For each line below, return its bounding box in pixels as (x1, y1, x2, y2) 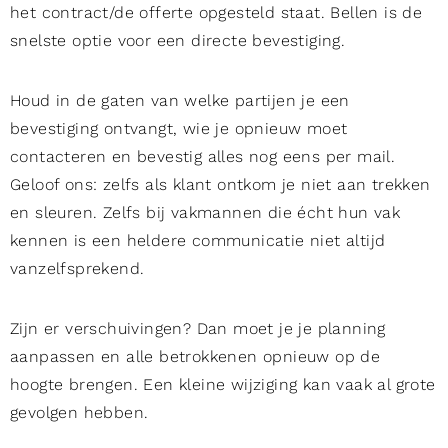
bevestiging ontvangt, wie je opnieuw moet (10, 119, 348, 139)
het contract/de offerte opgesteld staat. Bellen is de (10, 3, 423, 23)
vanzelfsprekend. (10, 259, 145, 279)
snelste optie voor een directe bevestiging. (10, 31, 346, 51)
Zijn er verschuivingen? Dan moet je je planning (10, 319, 386, 339)
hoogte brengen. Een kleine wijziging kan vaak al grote (10, 375, 436, 395)
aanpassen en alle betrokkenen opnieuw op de (10, 347, 381, 367)
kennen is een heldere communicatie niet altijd (10, 231, 386, 251)
